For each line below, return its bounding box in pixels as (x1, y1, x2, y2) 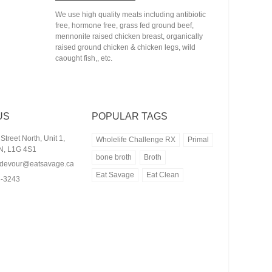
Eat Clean (146, 170, 179, 179)
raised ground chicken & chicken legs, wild (55, 42, 195, 52)
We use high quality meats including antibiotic (55, 10, 206, 19)
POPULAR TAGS (92, 110, 168, 121)
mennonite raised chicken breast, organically (55, 32, 203, 41)
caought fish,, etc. (55, 53, 112, 63)
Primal (188, 135, 209, 144)
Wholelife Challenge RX (96, 135, 175, 144)
